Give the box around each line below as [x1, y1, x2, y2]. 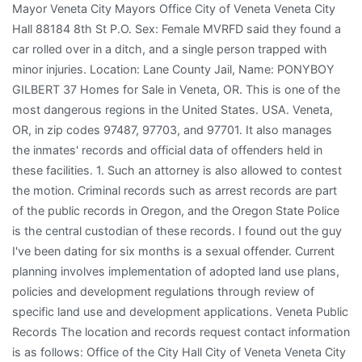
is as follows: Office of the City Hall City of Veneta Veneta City [12, 344, 346, 359]
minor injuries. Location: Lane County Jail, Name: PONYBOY [12, 61, 335, 76]
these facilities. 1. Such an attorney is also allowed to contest [12, 162, 342, 177]
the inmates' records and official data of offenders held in [12, 142, 322, 157]
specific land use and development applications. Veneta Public [12, 304, 348, 318]
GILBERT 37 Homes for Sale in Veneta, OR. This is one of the [12, 82, 340, 96]
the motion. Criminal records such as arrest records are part [12, 183, 337, 197]
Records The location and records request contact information [12, 324, 350, 339]
